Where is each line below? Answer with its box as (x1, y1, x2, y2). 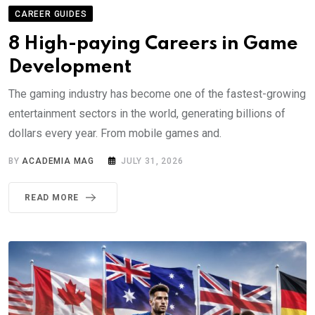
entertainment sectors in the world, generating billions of (8, 106, 285, 120)
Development (8, 57, 131, 77)
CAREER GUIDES (15, 8, 87, 19)
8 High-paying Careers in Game (8, 34, 298, 53)
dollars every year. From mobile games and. (8, 126, 221, 140)
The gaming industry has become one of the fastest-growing (8, 86, 306, 101)
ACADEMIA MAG (22, 155, 95, 166)
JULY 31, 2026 (121, 155, 184, 166)
